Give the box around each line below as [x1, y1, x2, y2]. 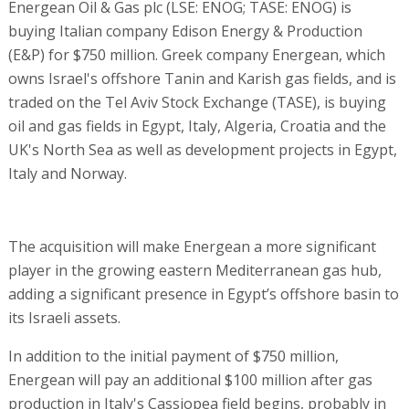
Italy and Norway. [7, 163, 127, 184]
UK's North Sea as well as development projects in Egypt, [7, 139, 397, 160]
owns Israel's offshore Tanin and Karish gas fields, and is [7, 68, 396, 89]
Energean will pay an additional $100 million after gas [7, 369, 372, 390]
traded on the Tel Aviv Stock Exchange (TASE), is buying [7, 91, 386, 112]
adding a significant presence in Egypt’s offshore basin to [7, 283, 399, 304]
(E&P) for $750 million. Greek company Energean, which [7, 44, 385, 65]
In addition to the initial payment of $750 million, [7, 345, 339, 366]
